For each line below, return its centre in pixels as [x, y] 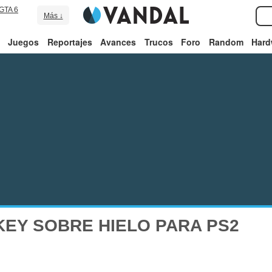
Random [226, 42]
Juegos [24, 42]
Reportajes [70, 42]
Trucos [158, 42]
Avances [118, 42]
